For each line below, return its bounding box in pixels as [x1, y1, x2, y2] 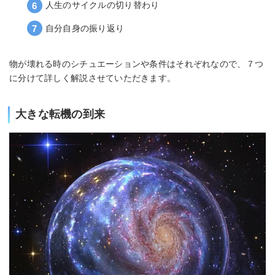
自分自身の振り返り [45, 23, 125, 33]
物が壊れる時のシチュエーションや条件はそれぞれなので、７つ [9, 59, 264, 69]
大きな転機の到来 [15, 108, 106, 121]
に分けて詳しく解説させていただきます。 [9, 73, 176, 83]
